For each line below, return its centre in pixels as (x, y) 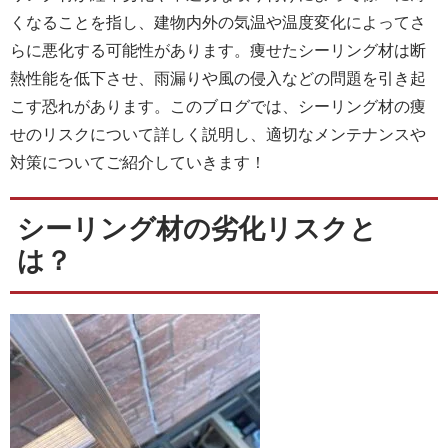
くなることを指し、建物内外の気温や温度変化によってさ (218, 22)
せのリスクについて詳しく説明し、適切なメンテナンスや (218, 134)
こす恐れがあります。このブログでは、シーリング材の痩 (218, 106)
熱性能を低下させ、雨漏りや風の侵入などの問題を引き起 (218, 78)
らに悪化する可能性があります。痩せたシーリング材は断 (218, 50)
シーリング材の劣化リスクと (196, 229)
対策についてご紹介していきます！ (138, 162)
